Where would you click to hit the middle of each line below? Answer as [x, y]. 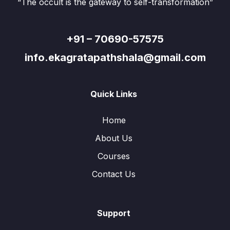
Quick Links [114, 94]
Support [114, 213]
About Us [114, 138]
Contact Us [114, 174]
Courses [114, 156]
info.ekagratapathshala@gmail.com [115, 57]
